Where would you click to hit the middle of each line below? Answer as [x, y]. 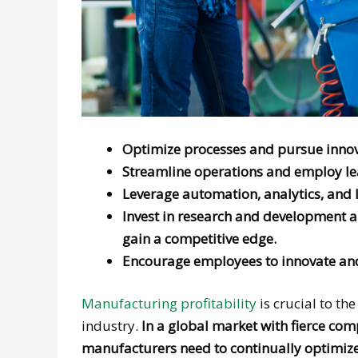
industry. [111, 326]
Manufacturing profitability [169, 304]
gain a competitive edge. [201, 238]
